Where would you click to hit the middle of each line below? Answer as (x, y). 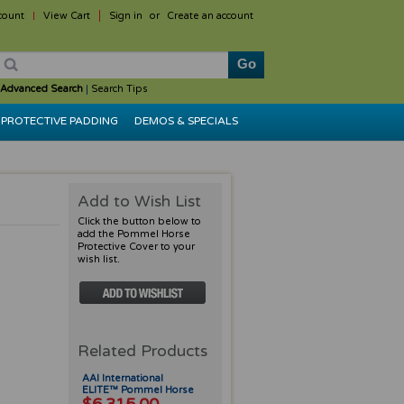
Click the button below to (139, 221)
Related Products (142, 351)
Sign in (125, 16)
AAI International (123, 378)
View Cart (66, 16)
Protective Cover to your (136, 247)
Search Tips (119, 89)
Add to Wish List (139, 202)
